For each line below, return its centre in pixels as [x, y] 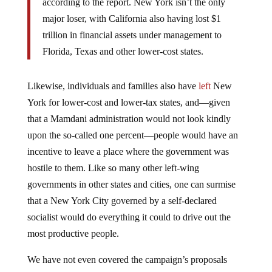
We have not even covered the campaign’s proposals [127, 260]
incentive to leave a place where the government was [128, 151]
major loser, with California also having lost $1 [131, 19]
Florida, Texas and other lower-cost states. [123, 51]
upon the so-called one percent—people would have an [132, 135]
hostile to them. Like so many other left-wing [113, 168]
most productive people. [73, 233]
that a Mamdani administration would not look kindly [129, 119]
